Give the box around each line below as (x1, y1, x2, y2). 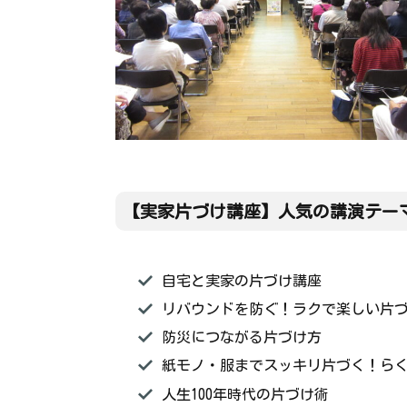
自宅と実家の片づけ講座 (161, 273, 322, 288)
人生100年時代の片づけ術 (161, 386, 329, 402)
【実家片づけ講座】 (122, 202, 278, 220)
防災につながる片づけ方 (161, 330, 322, 345)
